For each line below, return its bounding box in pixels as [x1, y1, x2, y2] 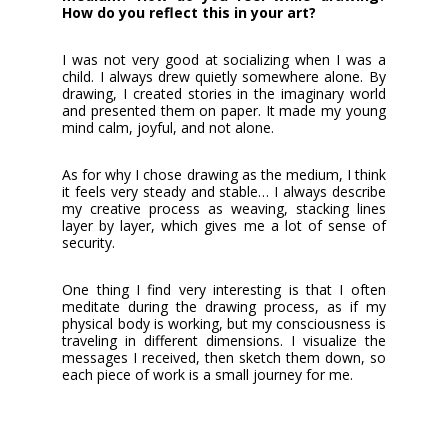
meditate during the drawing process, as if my [62, 297, 386, 317]
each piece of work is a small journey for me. [62, 365, 354, 385]
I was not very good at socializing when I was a [62, 50, 386, 70]
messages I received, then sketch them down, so [62, 348, 386, 368]
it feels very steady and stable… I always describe [62, 182, 386, 202]
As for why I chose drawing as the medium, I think [62, 165, 386, 185]
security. [62, 233, 116, 253]
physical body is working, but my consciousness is [62, 314, 386, 334]
